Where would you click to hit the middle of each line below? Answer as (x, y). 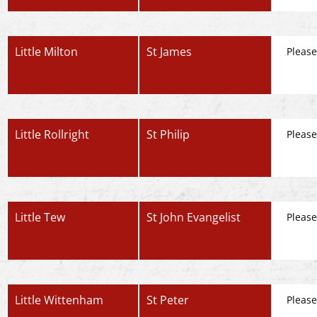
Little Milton (46, 52)
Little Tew (40, 217)
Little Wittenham (59, 300)
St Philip (168, 134)
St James (169, 52)
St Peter (168, 300)
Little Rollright (52, 134)
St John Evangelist (194, 217)
